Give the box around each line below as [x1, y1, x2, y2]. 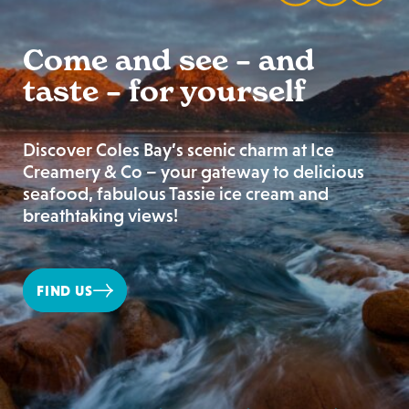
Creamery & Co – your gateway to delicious [23, 162, 364, 182]
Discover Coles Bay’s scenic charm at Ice [23, 140, 334, 160]
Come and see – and [23, 42, 315, 78]
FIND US [37, 282, 93, 299]
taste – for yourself [23, 73, 305, 109]
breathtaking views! [23, 205, 178, 225]
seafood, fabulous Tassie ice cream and [23, 184, 329, 204]
